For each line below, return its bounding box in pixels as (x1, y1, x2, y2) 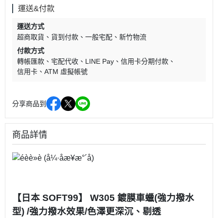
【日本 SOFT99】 (12, 193, 90, 203)
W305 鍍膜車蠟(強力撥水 (90, 193, 194, 203)
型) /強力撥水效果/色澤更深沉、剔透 (12, 206, 161, 217)
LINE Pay (85, 57, 114, 65)
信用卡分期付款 (121, 57, 168, 65)
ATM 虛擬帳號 (44, 67, 88, 75)
